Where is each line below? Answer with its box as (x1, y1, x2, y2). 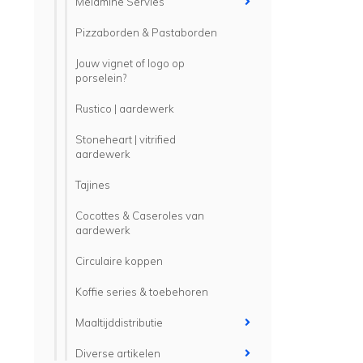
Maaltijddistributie (75, 316, 163, 329)
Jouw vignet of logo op (75, 57, 185, 70)
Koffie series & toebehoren (75, 285, 208, 298)
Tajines (75, 178, 110, 191)
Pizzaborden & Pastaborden (75, 26, 217, 39)
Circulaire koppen (75, 254, 163, 267)
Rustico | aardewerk (75, 102, 174, 115)
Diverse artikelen (75, 347, 160, 360)
